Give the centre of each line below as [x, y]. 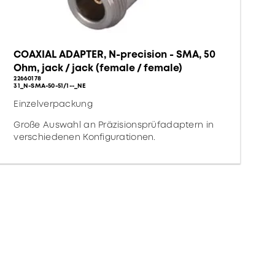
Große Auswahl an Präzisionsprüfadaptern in [114, 125]
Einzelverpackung [53, 104]
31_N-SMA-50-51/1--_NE [50, 86]
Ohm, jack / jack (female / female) [98, 68]
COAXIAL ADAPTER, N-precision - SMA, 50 [115, 54]
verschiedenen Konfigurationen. [85, 137]
